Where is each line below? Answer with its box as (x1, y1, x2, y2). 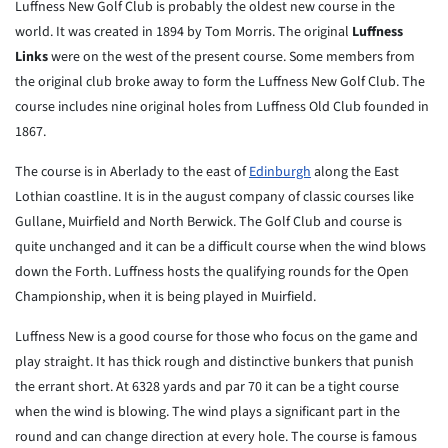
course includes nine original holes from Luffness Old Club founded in (15, 97, 429, 117)
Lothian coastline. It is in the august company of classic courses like (15, 187, 414, 207)
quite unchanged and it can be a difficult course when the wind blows (15, 237, 426, 257)
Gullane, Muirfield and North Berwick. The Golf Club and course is (15, 212, 402, 232)
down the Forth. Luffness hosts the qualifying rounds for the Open (15, 262, 409, 282)
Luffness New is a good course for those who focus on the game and (15, 327, 418, 347)
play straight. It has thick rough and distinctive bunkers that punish (15, 352, 414, 372)
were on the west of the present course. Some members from (48, 47, 415, 67)
